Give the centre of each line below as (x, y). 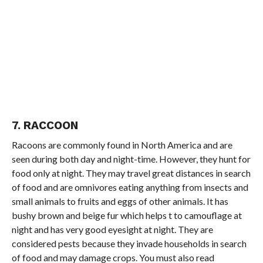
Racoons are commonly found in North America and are (122, 144)
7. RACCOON (45, 125)
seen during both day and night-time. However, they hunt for (131, 159)
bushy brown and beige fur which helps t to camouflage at (127, 215)
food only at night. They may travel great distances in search (131, 173)
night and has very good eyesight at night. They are (112, 229)
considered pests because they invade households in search (129, 243)
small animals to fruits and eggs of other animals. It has (120, 201)
